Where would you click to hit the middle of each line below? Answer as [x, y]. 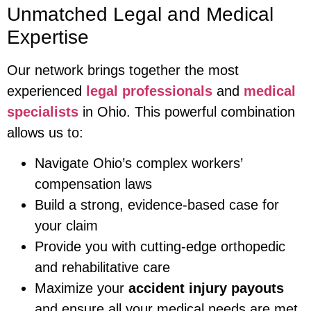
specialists [43, 111]
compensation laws [93, 184]
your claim [66, 226]
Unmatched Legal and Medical [140, 14]
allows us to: [45, 132]
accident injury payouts [206, 288]
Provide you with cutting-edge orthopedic [160, 247]
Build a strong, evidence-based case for [157, 205]
